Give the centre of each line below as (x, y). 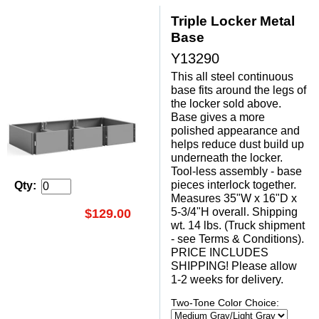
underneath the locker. (227, 158)
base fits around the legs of (239, 90)
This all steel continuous (232, 77)
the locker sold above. (226, 104)
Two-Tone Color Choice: (225, 303)
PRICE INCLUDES (220, 253)
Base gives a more (218, 117)
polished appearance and (235, 131)
